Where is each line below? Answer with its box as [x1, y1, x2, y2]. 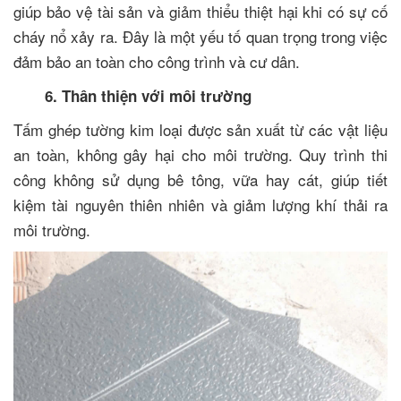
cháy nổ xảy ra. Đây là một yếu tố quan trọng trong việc [13, 24, 388, 47]
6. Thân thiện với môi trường [13, 84, 252, 107]
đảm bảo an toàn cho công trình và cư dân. [13, 49, 300, 73]
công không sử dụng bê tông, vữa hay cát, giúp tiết [13, 167, 388, 191]
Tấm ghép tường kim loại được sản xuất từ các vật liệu [13, 117, 388, 141]
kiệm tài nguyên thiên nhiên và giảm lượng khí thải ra [13, 192, 388, 216]
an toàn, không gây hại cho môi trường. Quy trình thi [13, 142, 388, 166]
